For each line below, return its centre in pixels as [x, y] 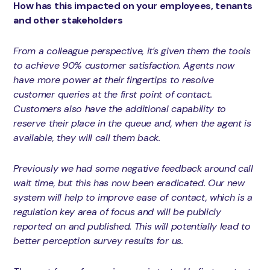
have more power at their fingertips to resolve [114, 80]
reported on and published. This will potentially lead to [132, 226]
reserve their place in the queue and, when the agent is [132, 123]
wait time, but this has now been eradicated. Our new [129, 183]
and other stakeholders [68, 20]
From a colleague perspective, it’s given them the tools [132, 51]
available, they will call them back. [87, 137]
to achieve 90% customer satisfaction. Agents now [124, 65]
